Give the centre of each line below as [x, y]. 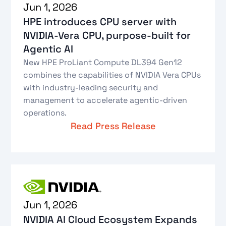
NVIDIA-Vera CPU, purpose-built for [107, 35]
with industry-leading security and [91, 88]
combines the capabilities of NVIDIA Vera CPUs [112, 75]
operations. [45, 113]
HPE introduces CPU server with [100, 22]
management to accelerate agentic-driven [105, 100]
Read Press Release [113, 126]
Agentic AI [48, 49]
